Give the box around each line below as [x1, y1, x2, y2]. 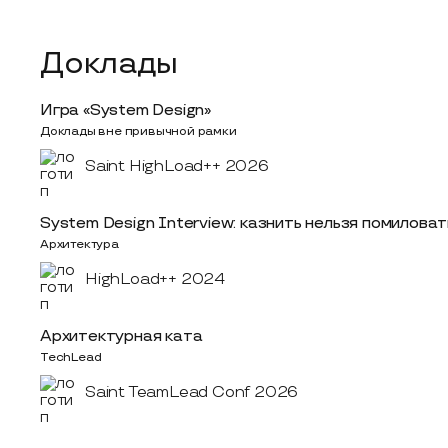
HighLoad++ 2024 [85, 270, 225, 289]
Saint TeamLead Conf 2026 [85, 383, 299, 402]
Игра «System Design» [40, 101, 211, 120]
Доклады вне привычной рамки [40, 124, 237, 139]
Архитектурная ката [40, 327, 203, 346]
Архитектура [40, 237, 119, 252]
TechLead [40, 350, 102, 365]
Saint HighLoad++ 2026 [85, 157, 269, 176]
